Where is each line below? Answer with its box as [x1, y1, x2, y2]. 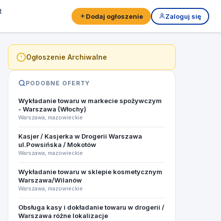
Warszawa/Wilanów [18, 176, 82, 184]
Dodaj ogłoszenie [85, 12, 143, 20]
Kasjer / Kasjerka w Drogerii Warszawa [18, 132, 142, 140]
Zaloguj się [165, 12, 201, 20]
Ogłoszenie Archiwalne [26, 53, 107, 61]
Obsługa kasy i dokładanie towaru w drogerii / [18, 203, 164, 211]
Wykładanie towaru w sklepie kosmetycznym [18, 168, 162, 176]
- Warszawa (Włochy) [18, 105, 86, 113]
